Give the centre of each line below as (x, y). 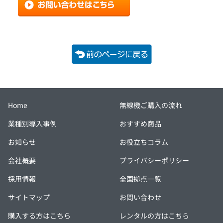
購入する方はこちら (39, 216)
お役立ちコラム (144, 142)
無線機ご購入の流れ (151, 105)
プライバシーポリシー (154, 161)
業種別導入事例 (32, 124)
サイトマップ (29, 197)
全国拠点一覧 (140, 179)
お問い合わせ (140, 197)
